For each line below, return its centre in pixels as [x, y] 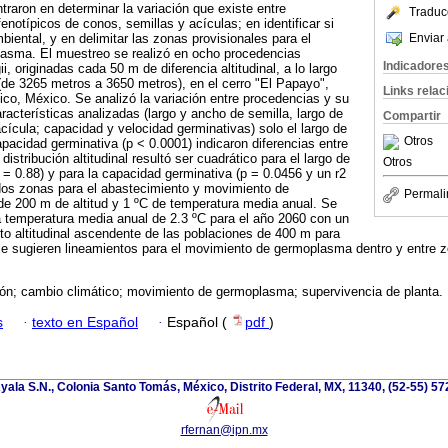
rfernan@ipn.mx [224, 429]
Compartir [412, 116]
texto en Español [85, 322]
